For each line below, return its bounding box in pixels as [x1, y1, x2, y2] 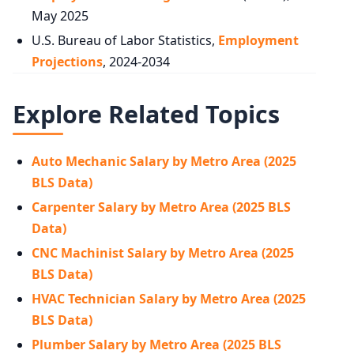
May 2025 [32, 6, 88, 24]
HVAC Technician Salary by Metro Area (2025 [32, 290, 306, 308]
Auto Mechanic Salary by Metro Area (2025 [32, 153, 296, 171]
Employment [218, 31, 299, 49]
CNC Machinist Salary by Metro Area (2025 [32, 244, 294, 262]
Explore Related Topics [13, 97, 280, 130]
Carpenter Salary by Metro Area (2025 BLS [32, 198, 291, 217]
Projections [32, 52, 103, 70]
